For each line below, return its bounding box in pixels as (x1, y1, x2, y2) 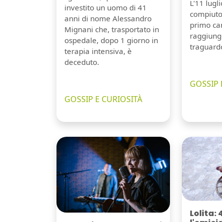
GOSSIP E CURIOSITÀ (64, 94, 142, 105)
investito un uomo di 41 (64, 2, 147, 13)
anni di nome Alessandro (64, 13, 152, 24)
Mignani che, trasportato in (64, 24, 159, 35)
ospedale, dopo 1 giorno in (64, 35, 158, 46)
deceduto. (64, 57, 99, 67)
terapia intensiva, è (64, 46, 132, 56)
